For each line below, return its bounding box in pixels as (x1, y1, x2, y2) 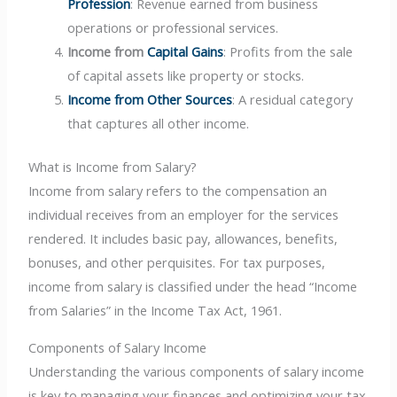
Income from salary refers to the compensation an (28, 182, 328, 200)
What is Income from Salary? (28, 158, 198, 176)
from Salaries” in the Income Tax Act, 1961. (28, 301, 283, 320)
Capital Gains (147, 43, 224, 61)
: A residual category (232, 90, 354, 109)
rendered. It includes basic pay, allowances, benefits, (28, 230, 339, 248)
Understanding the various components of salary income (28, 362, 365, 380)
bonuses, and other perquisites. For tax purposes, (28, 253, 326, 272)
